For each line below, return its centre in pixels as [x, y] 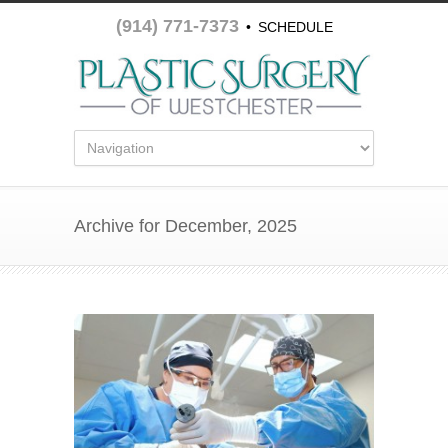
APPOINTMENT [224, 58]
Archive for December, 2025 [185, 225]
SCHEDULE [295, 27]
